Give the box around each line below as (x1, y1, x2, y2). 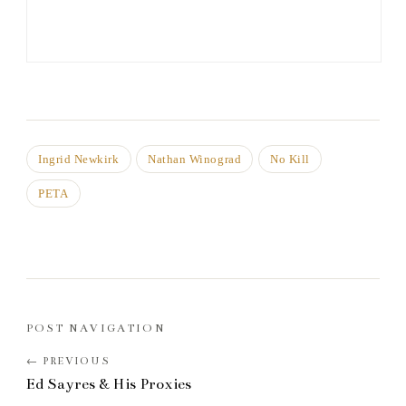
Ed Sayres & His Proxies (25, 374, 191, 393)
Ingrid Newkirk (38, 151, 120, 166)
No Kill (269, 151, 310, 166)
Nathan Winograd (148, 151, 242, 166)
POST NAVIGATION (25, 321, 165, 334)
